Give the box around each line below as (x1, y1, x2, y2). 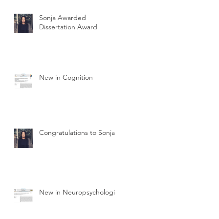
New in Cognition (39, 73, 93, 82)
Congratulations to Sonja (39, 128, 115, 137)
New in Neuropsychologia (39, 188, 118, 197)
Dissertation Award (39, 22, 97, 32)
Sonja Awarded (39, 13, 86, 22)
